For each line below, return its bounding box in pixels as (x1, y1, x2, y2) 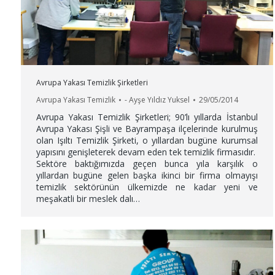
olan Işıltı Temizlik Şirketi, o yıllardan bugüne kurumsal (36, 134, 258, 147)
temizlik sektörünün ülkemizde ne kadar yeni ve (36, 181, 258, 193)
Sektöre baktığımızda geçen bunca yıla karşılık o (36, 158, 258, 170)
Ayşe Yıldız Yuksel (128, 95, 190, 106)
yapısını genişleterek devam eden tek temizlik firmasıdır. (36, 146, 258, 158)
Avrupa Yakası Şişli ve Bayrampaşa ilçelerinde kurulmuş (36, 123, 258, 135)
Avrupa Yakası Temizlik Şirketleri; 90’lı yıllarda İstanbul (36, 111, 258, 123)
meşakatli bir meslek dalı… (36, 193, 140, 205)
